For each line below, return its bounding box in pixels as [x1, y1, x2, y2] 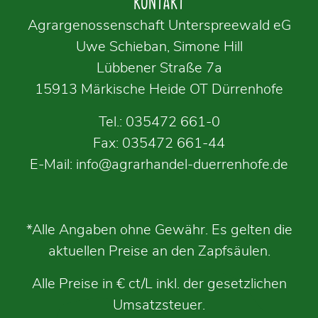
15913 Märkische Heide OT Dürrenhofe [35, 82, 283, 97]
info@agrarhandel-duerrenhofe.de [76, 157, 288, 172]
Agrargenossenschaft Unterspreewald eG [27, 18, 291, 33]
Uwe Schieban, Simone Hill [75, 39, 243, 54]
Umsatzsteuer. [113, 297, 205, 312]
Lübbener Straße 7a [96, 60, 222, 75]
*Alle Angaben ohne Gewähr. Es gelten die [26, 222, 292, 237]
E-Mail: [30, 157, 76, 172]
